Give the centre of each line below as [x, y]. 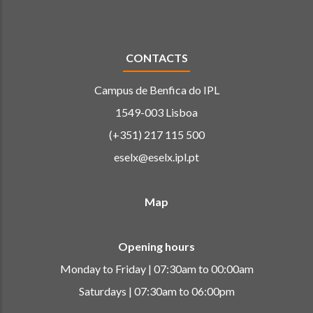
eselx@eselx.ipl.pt [156, 156]
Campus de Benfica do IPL [156, 89]
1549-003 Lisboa [156, 112]
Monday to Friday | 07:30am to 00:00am [156, 268]
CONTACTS [156, 57]
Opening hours [156, 246]
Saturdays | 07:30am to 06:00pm [156, 291]
